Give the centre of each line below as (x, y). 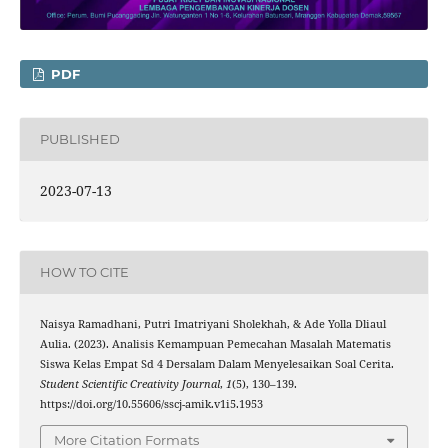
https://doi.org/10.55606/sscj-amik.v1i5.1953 (151, 404)
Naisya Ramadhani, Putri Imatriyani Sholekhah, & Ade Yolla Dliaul (212, 324)
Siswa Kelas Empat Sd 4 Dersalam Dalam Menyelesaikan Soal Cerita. (216, 364)
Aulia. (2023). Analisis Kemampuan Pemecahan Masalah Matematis (215, 344)
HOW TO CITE (84, 272)
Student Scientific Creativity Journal (129, 384)
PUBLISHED (79, 139)
